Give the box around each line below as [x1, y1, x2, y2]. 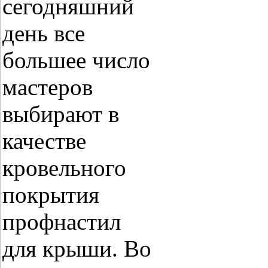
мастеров [2, 74, 93, 100]
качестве [2, 128, 86, 154]
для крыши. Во [2, 236, 151, 261]
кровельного [2, 155, 126, 181]
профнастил [2, 209, 121, 234]
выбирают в [2, 101, 119, 127]
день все [2, 20, 85, 46]
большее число [2, 47, 150, 73]
